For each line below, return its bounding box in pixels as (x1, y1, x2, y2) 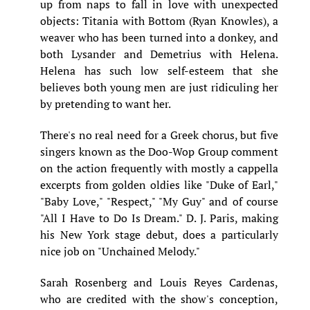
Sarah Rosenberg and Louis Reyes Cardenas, (40, 274, 278, 290)
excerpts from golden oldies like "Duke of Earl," (40, 177, 278, 193)
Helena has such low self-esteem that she (40, 63, 278, 79)
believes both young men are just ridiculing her (40, 80, 278, 95)
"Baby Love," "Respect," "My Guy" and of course (40, 194, 278, 210)
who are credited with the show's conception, (40, 291, 278, 307)
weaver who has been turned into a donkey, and (40, 30, 278, 46)
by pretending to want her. (40, 96, 171, 112)
